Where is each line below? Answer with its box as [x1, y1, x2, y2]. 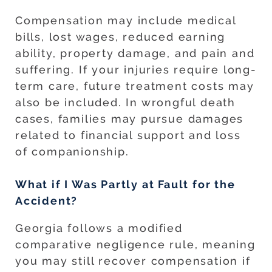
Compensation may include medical [15, 14, 236, 27]
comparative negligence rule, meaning [15, 238, 256, 251]
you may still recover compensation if [15, 254, 251, 268]
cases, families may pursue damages [15, 112, 244, 126]
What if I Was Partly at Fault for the [15, 178, 236, 191]
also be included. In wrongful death [15, 96, 236, 109]
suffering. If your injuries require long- [15, 63, 257, 76]
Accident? [15, 194, 78, 208]
